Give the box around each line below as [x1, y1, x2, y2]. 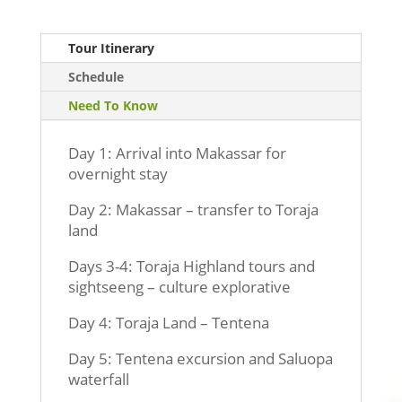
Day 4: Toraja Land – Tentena [67, 312, 269, 333]
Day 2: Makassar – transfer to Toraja [67, 199, 319, 220]
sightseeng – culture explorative [67, 276, 291, 297]
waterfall [67, 369, 129, 389]
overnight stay [67, 163, 168, 184]
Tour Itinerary [67, 39, 154, 57]
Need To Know [67, 97, 158, 114]
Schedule [67, 68, 124, 85]
